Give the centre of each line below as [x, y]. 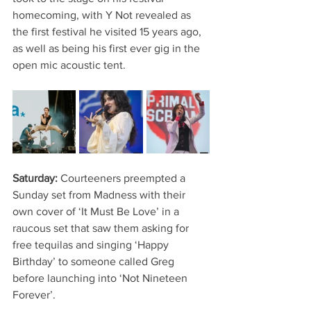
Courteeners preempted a [124, 178]
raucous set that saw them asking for [102, 228]
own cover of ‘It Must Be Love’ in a [97, 211]
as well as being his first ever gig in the [108, 48]
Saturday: [36, 178]
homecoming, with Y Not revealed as [103, 15]
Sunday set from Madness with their [100, 194]
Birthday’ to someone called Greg [95, 261]
